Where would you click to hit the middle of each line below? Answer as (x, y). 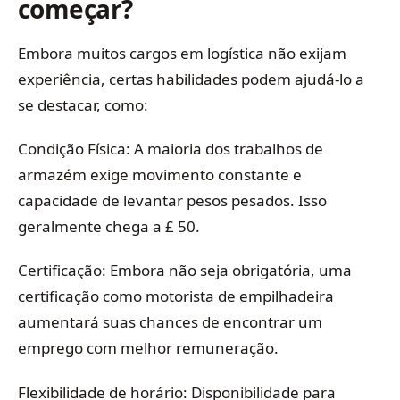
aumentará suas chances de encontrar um (170, 322)
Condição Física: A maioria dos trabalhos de (171, 148)
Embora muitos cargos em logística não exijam (182, 53)
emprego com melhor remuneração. (148, 348)
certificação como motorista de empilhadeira (176, 296)
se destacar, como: (83, 104)
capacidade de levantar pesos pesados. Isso (172, 200)
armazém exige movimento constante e (160, 174)
